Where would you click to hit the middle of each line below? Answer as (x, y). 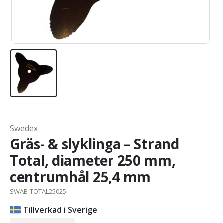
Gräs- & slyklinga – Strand (95, 144)
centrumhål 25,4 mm (80, 177)
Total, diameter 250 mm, (93, 161)
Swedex (24, 129)
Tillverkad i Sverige (60, 210)
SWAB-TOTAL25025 (38, 191)
